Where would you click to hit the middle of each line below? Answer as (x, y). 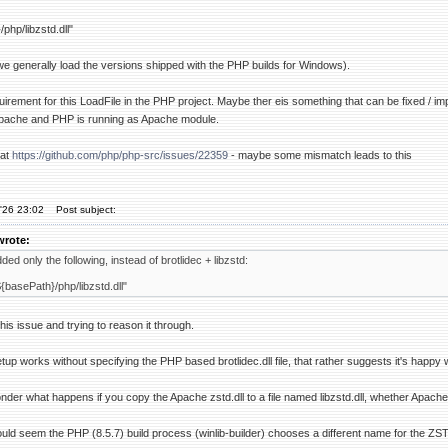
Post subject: (81, 209)
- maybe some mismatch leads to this (320, 155)
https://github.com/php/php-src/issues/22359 (120, 155)
